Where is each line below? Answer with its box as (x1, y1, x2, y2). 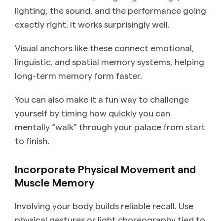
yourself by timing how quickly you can (15, 108, 170, 118)
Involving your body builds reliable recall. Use (15, 200, 193, 211)
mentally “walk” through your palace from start (15, 121, 205, 132)
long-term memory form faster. (15, 70, 142, 81)
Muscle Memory (15, 176, 94, 189)
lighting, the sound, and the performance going (15, 5, 206, 16)
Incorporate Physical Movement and (15, 162, 196, 176)
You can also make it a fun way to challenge (15, 94, 189, 105)
